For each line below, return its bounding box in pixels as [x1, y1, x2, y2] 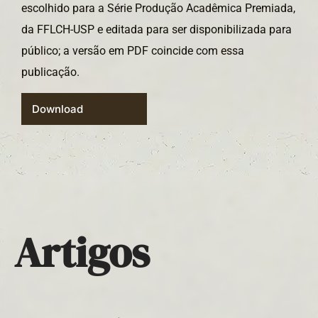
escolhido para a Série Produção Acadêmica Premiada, [21, 1, 295, 15]
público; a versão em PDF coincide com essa [21, 44, 244, 57]
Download [32, 102, 83, 116]
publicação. [21, 65, 88, 79]
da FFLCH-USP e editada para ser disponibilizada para [21, 23, 292, 36]
